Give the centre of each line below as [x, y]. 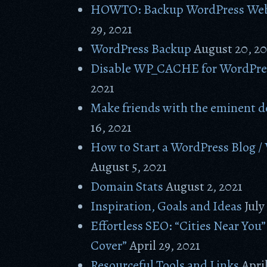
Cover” [109, 246]
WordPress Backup [141, 49]
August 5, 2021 [129, 167]
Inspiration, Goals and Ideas [167, 206]
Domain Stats [127, 187]
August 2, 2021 [204, 187]
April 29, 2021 [165, 246]
